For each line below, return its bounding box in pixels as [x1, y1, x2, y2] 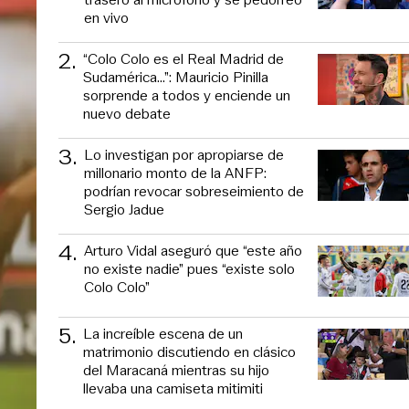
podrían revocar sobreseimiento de [84, 180, 304, 202]
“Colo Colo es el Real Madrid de [83, 47, 284, 69]
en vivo [84, 6, 129, 28]
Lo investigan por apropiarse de [84, 143, 284, 165]
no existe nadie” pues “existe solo [84, 257, 295, 279]
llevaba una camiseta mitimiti [83, 377, 263, 399]
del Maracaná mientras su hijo [83, 359, 269, 381]
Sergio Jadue [84, 198, 164, 220]
